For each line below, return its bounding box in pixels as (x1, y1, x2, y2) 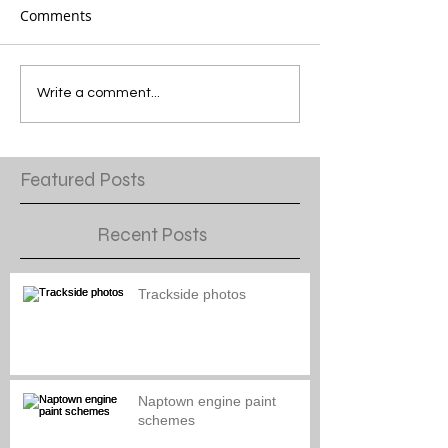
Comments (20, 5, 92, 25)
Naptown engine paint (138, 392, 276, 409)
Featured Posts (20, 167, 145, 191)
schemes (138, 411, 195, 428)
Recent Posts (97, 222, 207, 246)
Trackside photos (138, 285, 246, 302)
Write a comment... (37, 86, 160, 101)
